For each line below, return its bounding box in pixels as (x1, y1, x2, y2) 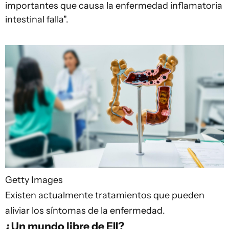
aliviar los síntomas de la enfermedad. (5, 205, 165, 217)
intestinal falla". (5, 13, 68, 25)
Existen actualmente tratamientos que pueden (5, 190, 204, 201)
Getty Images (5, 174, 63, 186)
